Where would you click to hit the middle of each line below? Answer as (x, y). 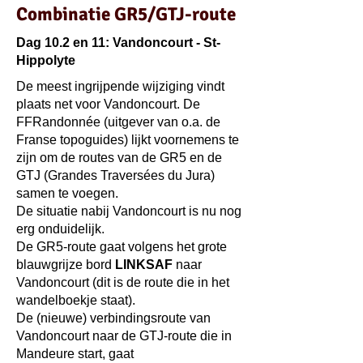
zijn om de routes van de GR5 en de (119, 158)
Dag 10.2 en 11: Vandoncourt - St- (118, 43)
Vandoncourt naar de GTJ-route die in (124, 336)
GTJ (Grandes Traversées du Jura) (115, 175)
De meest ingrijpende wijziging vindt (120, 86)
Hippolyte (46, 60)
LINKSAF (144, 265)
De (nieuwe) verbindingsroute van (113, 318)
